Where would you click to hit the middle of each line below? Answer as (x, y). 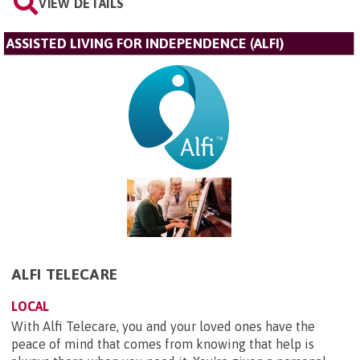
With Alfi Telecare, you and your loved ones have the (163, 327)
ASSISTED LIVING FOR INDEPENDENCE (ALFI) (145, 44)
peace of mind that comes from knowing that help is (163, 344)
